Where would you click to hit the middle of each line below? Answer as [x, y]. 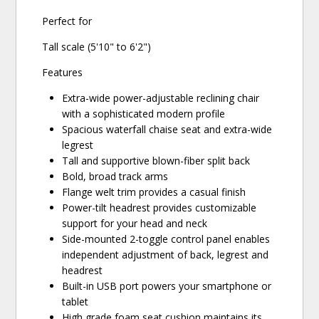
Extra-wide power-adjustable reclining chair [161, 98]
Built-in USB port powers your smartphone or [167, 286]
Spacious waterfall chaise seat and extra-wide [167, 130]
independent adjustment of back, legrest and [166, 255]
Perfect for [67, 21]
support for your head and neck [135, 224]
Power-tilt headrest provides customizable [159, 208]
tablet [75, 302]
